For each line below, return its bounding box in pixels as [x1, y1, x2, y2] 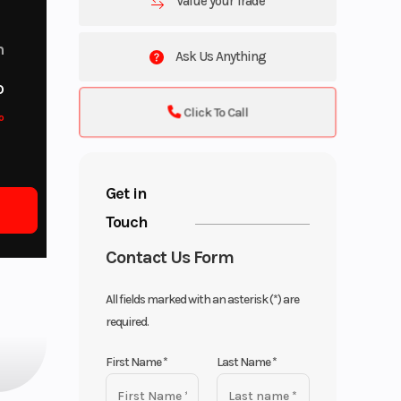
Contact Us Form [106, 246, 235, 268]
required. [106, 313, 149, 329]
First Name [106, 354, 164, 370]
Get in [106, 183, 148, 203]
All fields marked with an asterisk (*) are [106, 291, 300, 307]
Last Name [217, 354, 273, 370]
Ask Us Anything [173, 47, 267, 64]
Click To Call [183, 103, 249, 120]
